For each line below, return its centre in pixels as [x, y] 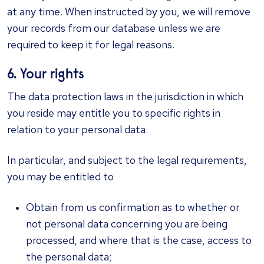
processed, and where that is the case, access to [139, 240]
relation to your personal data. [77, 129]
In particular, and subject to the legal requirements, [127, 160]
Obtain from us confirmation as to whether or [133, 207]
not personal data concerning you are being [127, 224]
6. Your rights [46, 75]
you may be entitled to [60, 176]
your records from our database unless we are [114, 28]
